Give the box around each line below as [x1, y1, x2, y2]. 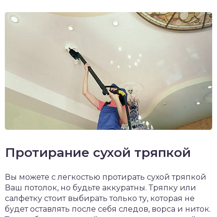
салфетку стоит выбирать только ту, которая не [5, 193, 195, 203]
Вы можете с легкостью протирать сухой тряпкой [5, 172, 206, 182]
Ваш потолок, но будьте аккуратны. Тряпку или [5, 183, 196, 192]
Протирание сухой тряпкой [5, 144, 191, 160]
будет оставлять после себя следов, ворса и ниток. [5, 204, 211, 214]
